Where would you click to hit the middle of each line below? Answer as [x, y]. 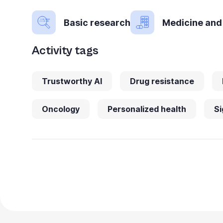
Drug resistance [162, 81]
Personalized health [147, 109]
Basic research [97, 22]
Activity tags [65, 51]
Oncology [61, 109]
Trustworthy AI [72, 81]
